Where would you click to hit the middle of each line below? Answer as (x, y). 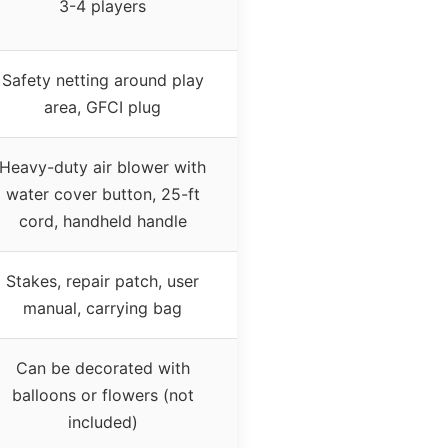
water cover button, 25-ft (102, 193)
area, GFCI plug (102, 106)
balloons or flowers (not (102, 394)
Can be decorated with (102, 367)
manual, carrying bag (102, 307)
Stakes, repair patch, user (102, 280)
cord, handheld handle (102, 220)
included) (102, 421)
